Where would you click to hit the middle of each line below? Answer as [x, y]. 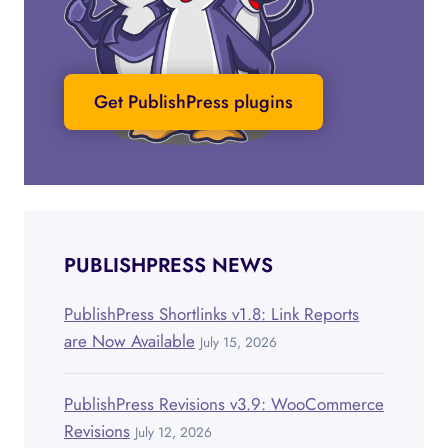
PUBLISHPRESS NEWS [168, 265]
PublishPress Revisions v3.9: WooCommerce [224, 403]
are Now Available [129, 340]
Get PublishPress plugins [193, 102]
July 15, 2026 [238, 341]
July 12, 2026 [173, 431]
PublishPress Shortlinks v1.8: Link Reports [211, 313]
